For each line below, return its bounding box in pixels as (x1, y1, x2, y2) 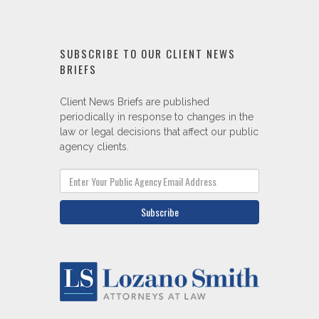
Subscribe (140, 133, 179, 149)
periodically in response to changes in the (60, 40, 253, 52)
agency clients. (60, 70, 129, 82)
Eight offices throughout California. (80, 256, 239, 268)
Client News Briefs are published (60, 25, 209, 37)
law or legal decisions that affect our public (60, 55, 258, 67)
